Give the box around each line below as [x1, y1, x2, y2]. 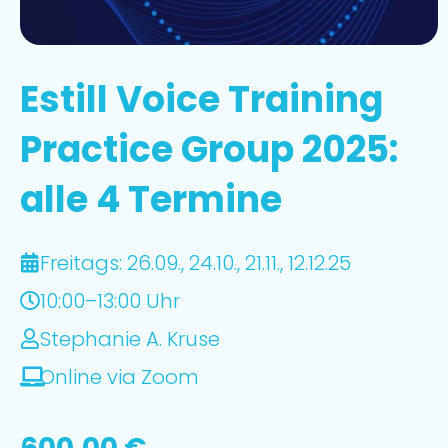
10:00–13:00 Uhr [40, 287, 180, 315]
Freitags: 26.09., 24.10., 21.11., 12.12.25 [40, 249, 351, 277]
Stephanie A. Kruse [40, 325, 220, 353]
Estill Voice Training [20, 74, 383, 125]
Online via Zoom [40, 363, 199, 391]
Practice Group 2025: [20, 124, 398, 175]
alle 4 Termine [20, 174, 282, 225]
